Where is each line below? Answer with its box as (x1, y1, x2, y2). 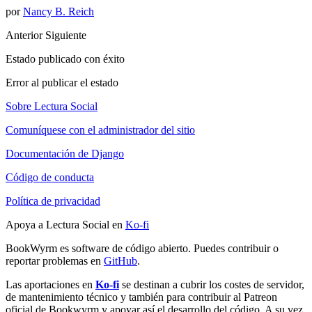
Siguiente (45, 29, 86, 41)
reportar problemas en (6, 254, 104, 267)
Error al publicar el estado (6, 76, 118, 88)
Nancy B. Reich (23, 5, 94, 17)
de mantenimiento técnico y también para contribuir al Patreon (6, 290, 277, 303)
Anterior (6, 29, 45, 41)
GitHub (104, 254, 137, 267)
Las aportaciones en (6, 278, 95, 290)
